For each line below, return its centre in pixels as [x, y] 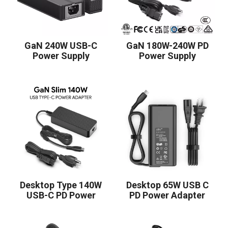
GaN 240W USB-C [61, 46]
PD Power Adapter [167, 195]
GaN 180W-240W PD [167, 46]
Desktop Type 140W [61, 185]
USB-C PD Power [61, 195]
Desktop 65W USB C [167, 185]
